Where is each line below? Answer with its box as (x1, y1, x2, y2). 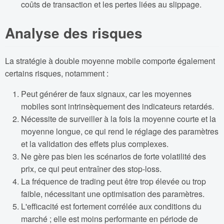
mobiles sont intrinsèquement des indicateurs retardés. (21, 100, 214, 112)
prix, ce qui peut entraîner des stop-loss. (21, 162, 161, 174)
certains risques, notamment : (5, 67, 108, 79)
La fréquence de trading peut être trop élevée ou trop (21, 175, 206, 187)
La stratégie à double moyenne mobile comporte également (5, 54, 215, 66)
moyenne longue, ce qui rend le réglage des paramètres (21, 125, 218, 137)
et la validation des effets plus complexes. (21, 137, 168, 149)
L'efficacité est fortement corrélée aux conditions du (21, 200, 201, 212)
